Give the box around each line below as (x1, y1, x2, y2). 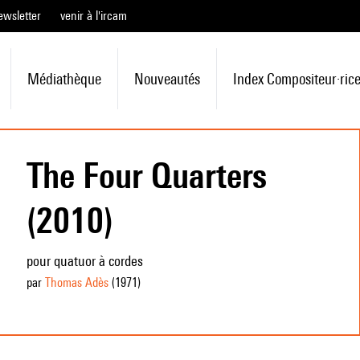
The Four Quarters (26, 154, 267, 196)
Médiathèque (27, 70, 101, 88)
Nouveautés (133, 70, 200, 88)
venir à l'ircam (60, 8, 127, 23)
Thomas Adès (44, 275, 108, 290)
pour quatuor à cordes (26, 252, 143, 269)
